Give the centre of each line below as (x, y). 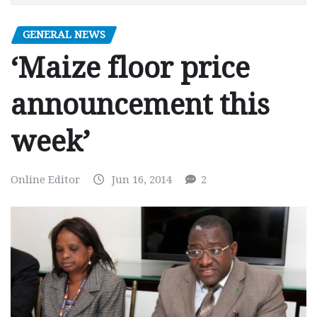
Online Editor (45, 180)
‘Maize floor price (130, 69)
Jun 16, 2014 (142, 180)
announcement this (140, 105)
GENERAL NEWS (64, 34)
